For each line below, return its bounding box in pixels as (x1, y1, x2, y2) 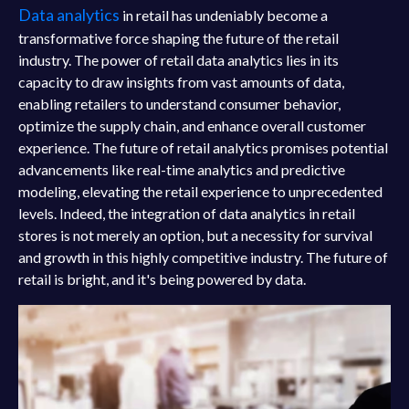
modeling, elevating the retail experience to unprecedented (18, 183, 383, 200)
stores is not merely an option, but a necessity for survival (18, 226, 372, 244)
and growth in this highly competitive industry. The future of (18, 248, 388, 266)
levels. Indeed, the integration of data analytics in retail (18, 204, 355, 222)
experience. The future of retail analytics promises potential (18, 139, 388, 156)
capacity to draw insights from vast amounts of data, (18, 73, 344, 90)
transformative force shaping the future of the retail (18, 29, 339, 47)
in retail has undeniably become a (120, 6, 328, 24)
